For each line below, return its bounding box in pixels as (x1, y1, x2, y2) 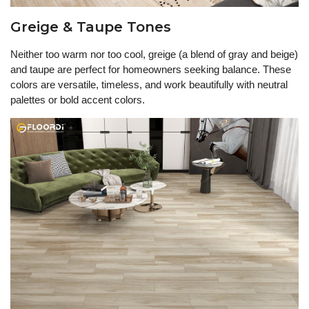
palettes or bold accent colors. (10, 94, 145, 106)
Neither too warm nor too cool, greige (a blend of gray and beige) (10, 48, 298, 61)
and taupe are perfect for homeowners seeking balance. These (10, 63, 291, 76)
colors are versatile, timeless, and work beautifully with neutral (10, 79, 288, 91)
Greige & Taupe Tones (10, 19, 171, 36)
